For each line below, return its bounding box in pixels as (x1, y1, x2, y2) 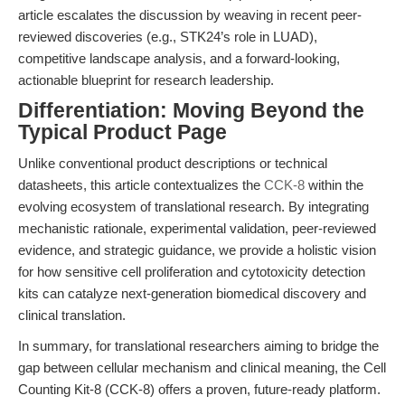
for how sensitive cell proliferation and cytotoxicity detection (18, 264, 365, 279)
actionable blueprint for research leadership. (18, 72, 274, 88)
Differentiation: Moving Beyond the (18, 99, 364, 122)
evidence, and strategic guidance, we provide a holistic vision (18, 242, 376, 258)
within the (305, 177, 363, 193)
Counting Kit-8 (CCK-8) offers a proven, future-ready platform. (18, 381, 381, 397)
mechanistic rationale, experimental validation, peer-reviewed (18, 221, 376, 236)
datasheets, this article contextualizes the (18, 177, 264, 193)
